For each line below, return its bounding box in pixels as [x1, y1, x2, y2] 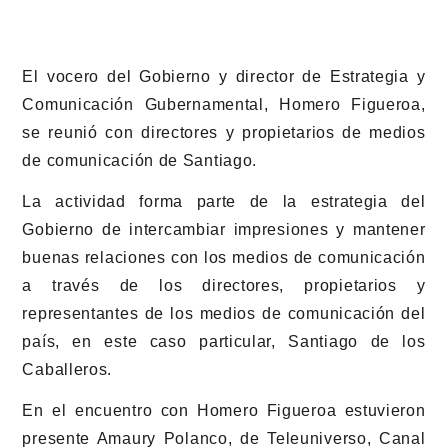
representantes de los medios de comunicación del [22, 305, 426, 323]
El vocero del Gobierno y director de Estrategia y [22, 68, 426, 86]
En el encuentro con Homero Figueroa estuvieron [22, 401, 426, 419]
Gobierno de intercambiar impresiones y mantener [22, 221, 426, 239]
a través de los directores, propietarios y [22, 277, 426, 295]
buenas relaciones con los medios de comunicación [22, 249, 426, 267]
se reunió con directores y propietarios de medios [22, 124, 426, 142]
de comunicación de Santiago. [22, 152, 258, 170]
